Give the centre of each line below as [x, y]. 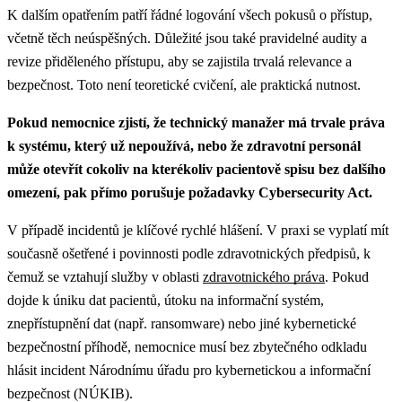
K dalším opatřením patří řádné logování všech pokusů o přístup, [190, 14]
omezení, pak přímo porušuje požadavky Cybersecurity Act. [190, 192]
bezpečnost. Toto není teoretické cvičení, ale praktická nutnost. [184, 84]
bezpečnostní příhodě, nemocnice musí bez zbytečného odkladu [187, 346]
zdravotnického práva [264, 276]
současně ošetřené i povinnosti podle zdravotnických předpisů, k [189, 253]
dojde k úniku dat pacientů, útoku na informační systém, [166, 300]
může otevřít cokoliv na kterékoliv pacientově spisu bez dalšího [197, 169]
